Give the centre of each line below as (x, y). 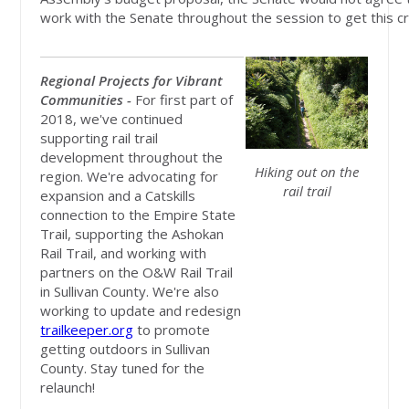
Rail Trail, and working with (124, 253)
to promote (172, 330)
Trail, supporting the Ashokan (132, 234)
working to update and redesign (141, 311)
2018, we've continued (112, 119)
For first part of (184, 100)
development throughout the (132, 157)
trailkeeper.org (87, 330)
